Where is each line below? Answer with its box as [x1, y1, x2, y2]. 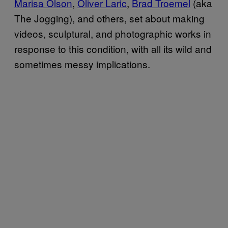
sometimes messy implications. [14, 57, 150, 71]
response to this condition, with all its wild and [14, 42, 212, 56]
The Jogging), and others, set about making [14, 11, 205, 25]
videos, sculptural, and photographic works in [14, 26, 211, 41]
